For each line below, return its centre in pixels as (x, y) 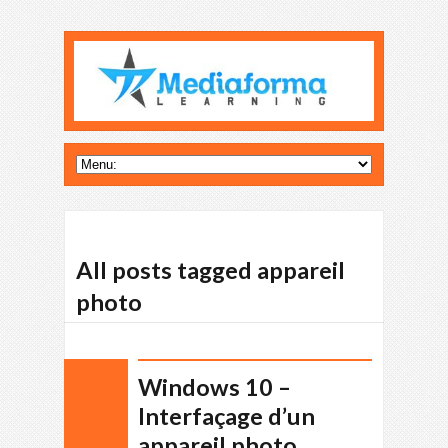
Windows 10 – (214, 387)
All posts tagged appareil (210, 270)
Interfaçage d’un (226, 416)
